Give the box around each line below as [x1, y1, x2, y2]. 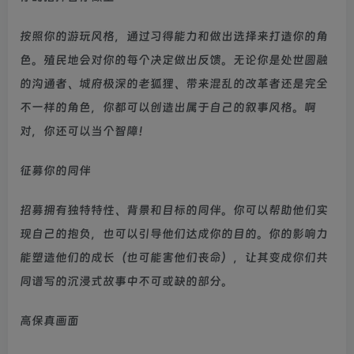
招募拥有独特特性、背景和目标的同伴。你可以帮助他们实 [20, 202, 328, 217]
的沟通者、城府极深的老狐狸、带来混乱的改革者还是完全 [20, 76, 328, 91]
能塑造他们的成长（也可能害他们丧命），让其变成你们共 [20, 250, 328, 265]
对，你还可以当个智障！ [20, 123, 150, 138]
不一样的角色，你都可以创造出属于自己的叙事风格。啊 [20, 100, 316, 115]
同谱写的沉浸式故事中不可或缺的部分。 [20, 273, 233, 288]
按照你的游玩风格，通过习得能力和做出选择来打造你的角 [20, 28, 328, 43]
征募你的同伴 [20, 163, 91, 178]
